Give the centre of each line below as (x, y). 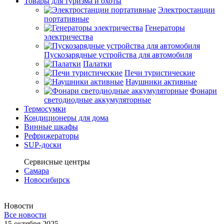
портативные (66, 19)
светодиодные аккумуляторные (97, 100)
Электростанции (186, 10)
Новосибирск (47, 180)
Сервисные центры (57, 162)
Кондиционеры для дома (66, 118)
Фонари (203, 91)
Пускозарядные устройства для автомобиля (118, 55)
